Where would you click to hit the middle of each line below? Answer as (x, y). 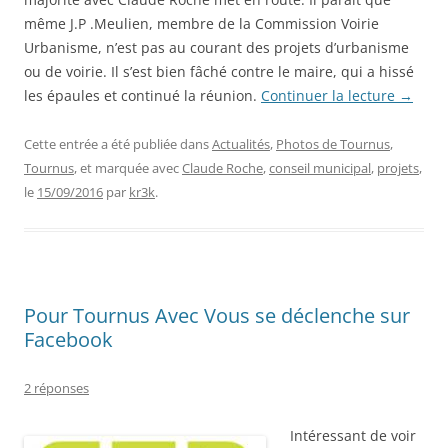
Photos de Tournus (333, 143)
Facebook (68, 339)
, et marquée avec (128, 167)
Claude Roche (222, 167)
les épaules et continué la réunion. (142, 95)
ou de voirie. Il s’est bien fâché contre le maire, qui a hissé (219, 71)
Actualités (241, 143)
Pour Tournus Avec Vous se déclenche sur (217, 315)
